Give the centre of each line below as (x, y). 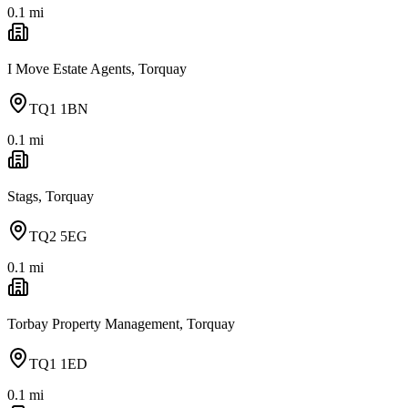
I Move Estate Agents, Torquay (97, 68)
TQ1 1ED (58, 363)
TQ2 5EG (58, 236)
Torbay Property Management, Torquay (121, 323)
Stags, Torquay (51, 196)
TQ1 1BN (59, 108)
